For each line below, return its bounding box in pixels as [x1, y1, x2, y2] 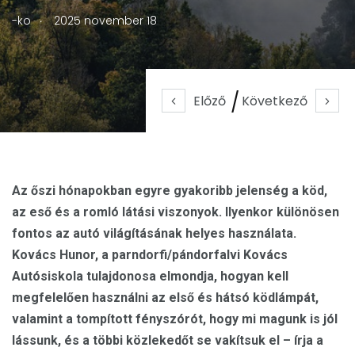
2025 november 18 [54, 13, 157, 29]
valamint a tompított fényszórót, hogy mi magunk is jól [12, 311, 338, 326]
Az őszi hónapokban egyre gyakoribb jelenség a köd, [12, 183, 327, 198]
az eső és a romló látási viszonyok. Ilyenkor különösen [12, 204, 339, 219]
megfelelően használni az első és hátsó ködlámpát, [12, 290, 319, 305]
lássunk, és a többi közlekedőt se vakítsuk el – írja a [12, 333, 323, 348]
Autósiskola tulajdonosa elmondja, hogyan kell [12, 269, 288, 284]
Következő [242, 92, 307, 110]
